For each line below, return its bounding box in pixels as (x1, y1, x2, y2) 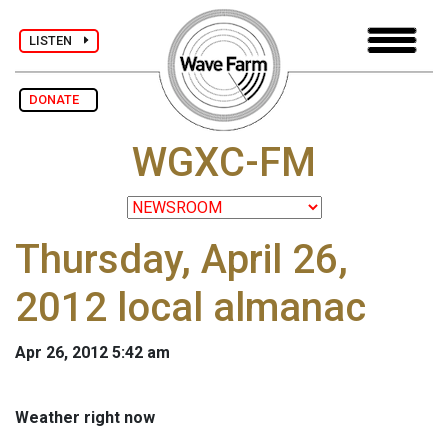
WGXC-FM (132, 139, 316, 187)
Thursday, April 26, (15, 236, 348, 284)
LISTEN (29, 32, 84, 48)
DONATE (29, 92, 88, 107)
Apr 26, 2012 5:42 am (15, 343, 170, 363)
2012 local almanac (15, 284, 366, 332)
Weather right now (15, 408, 155, 428)
